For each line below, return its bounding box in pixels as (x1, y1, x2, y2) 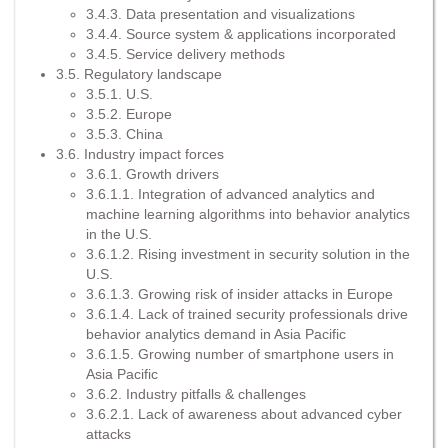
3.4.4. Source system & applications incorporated (86, 25, 396, 42)
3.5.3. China (86, 125, 163, 142)
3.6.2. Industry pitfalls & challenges (86, 385, 306, 402)
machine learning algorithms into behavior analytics (86, 205, 410, 222)
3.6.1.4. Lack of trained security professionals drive (86, 305, 408, 322)
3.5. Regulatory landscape (56, 65, 222, 82)
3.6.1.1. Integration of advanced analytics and (86, 185, 375, 202)
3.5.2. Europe (86, 105, 172, 122)
